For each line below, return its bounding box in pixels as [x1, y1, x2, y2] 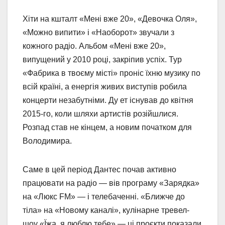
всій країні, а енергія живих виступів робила [23, 82, 187, 91]
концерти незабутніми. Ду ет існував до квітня [23, 96, 193, 105]
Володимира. [23, 137, 72, 146]
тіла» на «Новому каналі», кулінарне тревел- [23, 206, 189, 215]
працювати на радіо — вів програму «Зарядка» [23, 179, 199, 188]
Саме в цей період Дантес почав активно [23, 165, 176, 174]
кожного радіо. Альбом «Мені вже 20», [23, 42, 166, 51]
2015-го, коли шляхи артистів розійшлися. [23, 109, 178, 119]
